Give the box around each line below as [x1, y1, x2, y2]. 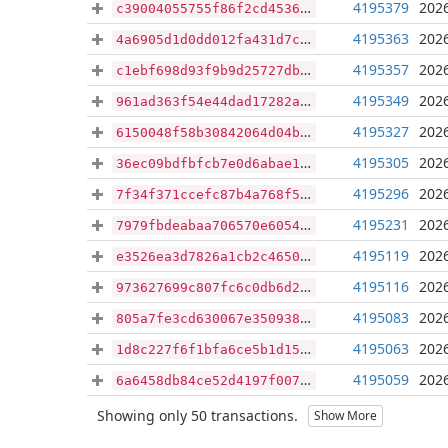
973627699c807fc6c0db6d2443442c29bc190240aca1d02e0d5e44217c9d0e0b [116, 280, 300, 295]
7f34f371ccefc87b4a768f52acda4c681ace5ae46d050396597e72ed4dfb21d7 [116, 187, 300, 202]
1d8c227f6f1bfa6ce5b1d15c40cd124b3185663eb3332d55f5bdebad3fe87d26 [116, 342, 300, 357]
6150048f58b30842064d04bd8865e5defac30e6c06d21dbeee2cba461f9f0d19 [116, 125, 300, 140]
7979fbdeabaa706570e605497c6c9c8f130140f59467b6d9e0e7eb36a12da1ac [116, 218, 300, 233]
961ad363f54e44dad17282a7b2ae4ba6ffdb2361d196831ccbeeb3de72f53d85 [116, 94, 300, 109]
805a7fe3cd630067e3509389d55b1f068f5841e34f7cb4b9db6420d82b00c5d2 [116, 311, 300, 326]
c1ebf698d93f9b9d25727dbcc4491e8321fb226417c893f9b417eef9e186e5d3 [116, 63, 300, 78]
